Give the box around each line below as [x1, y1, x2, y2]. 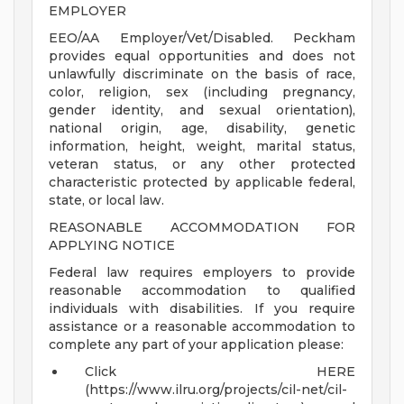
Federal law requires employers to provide [49, 264, 355, 281]
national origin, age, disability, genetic [49, 120, 355, 137]
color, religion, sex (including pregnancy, [49, 84, 355, 101]
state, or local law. [49, 192, 164, 209]
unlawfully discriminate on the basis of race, [49, 66, 355, 83]
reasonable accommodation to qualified [49, 282, 355, 299]
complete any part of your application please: [49, 336, 344, 353]
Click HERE [85, 363, 355, 381]
